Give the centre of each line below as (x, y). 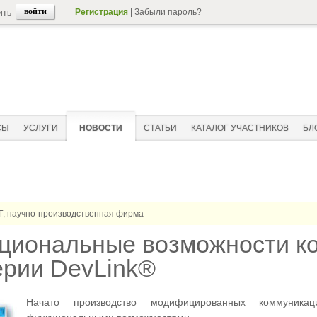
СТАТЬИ (160, 128)
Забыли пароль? (168, 12)
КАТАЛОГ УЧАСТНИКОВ (240, 128)
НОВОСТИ (101, 128)
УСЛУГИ (41, 128)
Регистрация (102, 12)
